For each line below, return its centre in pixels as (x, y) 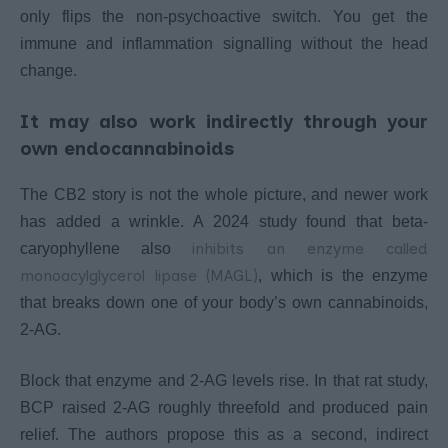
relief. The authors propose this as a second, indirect (224, 434)
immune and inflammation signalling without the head (224, 43)
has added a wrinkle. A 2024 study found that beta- (224, 221)
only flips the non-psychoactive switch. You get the (224, 16)
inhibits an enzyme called (310, 248)
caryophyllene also (106, 248)
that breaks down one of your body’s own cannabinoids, (224, 302)
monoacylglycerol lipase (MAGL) (139, 275)
